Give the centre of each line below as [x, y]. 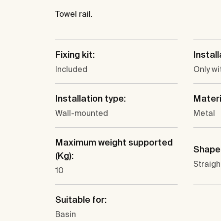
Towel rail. [74, 14]
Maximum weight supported [114, 143]
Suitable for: [81, 200]
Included [71, 69]
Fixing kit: [75, 55]
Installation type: [91, 99]
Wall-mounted [82, 113]
